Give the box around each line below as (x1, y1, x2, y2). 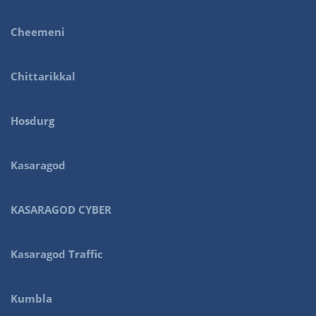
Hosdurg (11, 113, 54, 128)
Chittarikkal (11, 68, 75, 83)
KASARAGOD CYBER (11, 202, 111, 217)
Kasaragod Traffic (11, 246, 103, 261)
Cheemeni (11, 24, 65, 39)
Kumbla (11, 291, 52, 305)
